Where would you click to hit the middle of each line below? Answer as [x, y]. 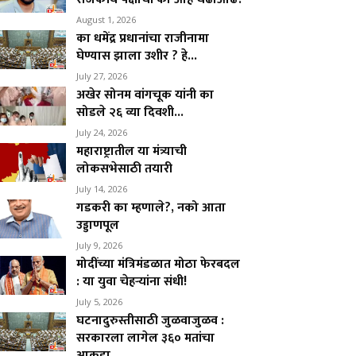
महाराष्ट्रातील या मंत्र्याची [132, 151]
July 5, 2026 [100, 302]
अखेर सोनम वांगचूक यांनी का [145, 95]
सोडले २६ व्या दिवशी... [130, 112]
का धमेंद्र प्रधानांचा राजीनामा [143, 39]
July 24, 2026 [102, 132]
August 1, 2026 [106, 19]
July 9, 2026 [100, 245]
